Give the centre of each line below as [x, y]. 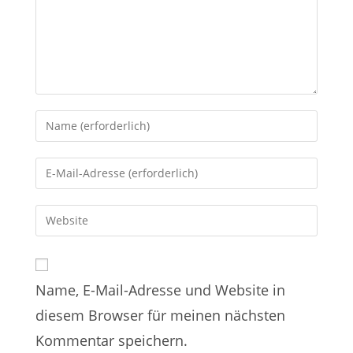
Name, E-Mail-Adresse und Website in [160, 290]
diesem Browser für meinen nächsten [160, 315]
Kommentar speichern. [111, 340]
